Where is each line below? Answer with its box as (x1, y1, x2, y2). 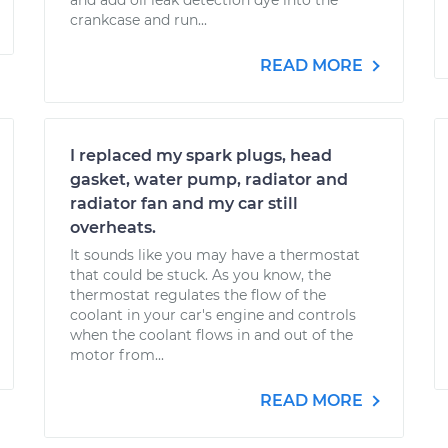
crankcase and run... (70, 11, 207, 29)
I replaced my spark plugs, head (70, 146, 332, 165)
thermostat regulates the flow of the (70, 286, 326, 304)
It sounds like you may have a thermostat (70, 246, 360, 264)
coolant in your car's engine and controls (70, 306, 356, 324)
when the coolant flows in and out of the (70, 326, 353, 344)
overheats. (70, 218, 156, 237)
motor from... (70, 346, 164, 364)
